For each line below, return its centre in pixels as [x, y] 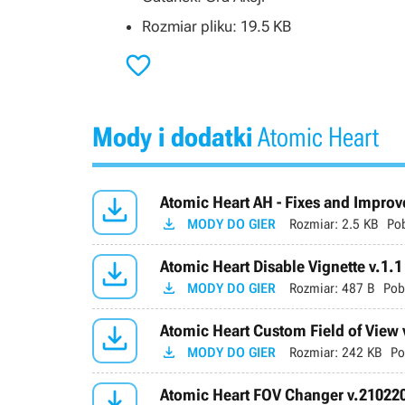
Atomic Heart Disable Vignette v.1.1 [281, 266]
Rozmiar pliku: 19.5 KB [217, 26]
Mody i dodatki [172, 137]
